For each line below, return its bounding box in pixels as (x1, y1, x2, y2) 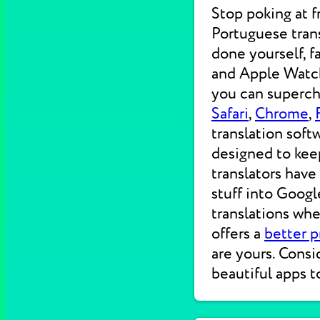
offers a (211, 224, 264, 244)
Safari (211, 104, 249, 124)
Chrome (255, 104, 309, 124)
